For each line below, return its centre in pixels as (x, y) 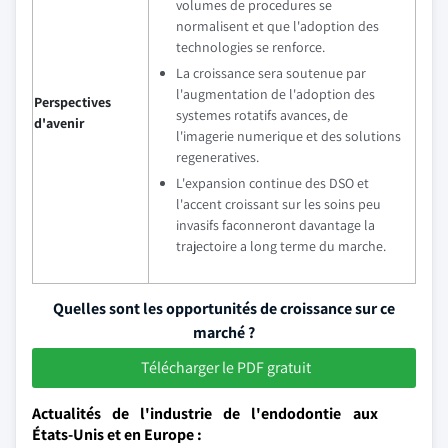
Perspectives (72, 102)
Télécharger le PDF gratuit (226, 367)
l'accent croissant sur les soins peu (278, 204)
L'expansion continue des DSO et (272, 183)
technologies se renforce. (250, 47)
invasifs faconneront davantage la (275, 225)
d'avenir (59, 123)
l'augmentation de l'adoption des (275, 94)
